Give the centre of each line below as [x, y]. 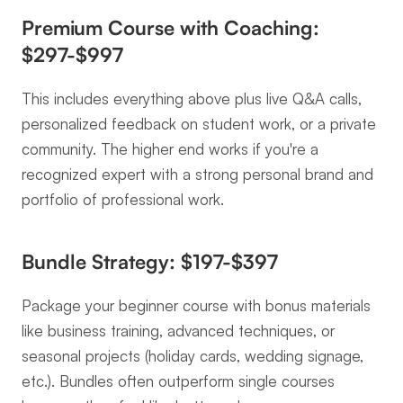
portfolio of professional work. [123, 199]
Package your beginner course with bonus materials [196, 305]
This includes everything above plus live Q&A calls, [192, 99]
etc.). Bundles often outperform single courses [178, 381]
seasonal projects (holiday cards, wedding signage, [193, 356]
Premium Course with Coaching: [170, 27]
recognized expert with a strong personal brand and [197, 174]
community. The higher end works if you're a [170, 149]
